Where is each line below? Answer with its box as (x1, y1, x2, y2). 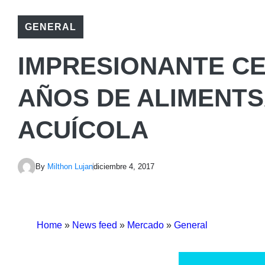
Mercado (127, 219, 164, 230)
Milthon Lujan (47, 162, 93, 171)
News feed (72, 219, 117, 230)
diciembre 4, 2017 (93, 162, 154, 171)
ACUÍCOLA (18, 115, 148, 144)
